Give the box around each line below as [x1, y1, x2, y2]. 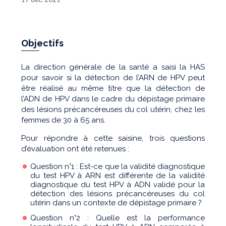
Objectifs [21, 38, 64, 48]
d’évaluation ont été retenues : [21, 144, 129, 153]
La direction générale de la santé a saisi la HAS [21, 62, 205, 72]
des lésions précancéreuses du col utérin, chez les [21, 104, 205, 114]
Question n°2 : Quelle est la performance [30, 213, 205, 222]
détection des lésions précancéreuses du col [30, 189, 205, 198]
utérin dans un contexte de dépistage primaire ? [30, 198, 202, 207]
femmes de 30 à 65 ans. [21, 115, 105, 125]
